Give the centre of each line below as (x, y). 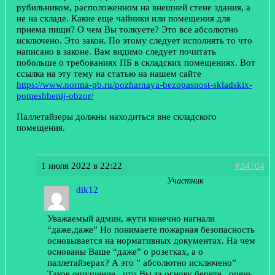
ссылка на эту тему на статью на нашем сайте (110, 74)
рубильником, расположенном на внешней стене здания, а (134, 7)
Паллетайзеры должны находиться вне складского (117, 116)
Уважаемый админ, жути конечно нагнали (131, 219)
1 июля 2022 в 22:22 (82, 166)
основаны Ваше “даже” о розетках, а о (125, 252)
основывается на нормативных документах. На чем (151, 241)
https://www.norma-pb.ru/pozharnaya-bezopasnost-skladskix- (134, 85)
